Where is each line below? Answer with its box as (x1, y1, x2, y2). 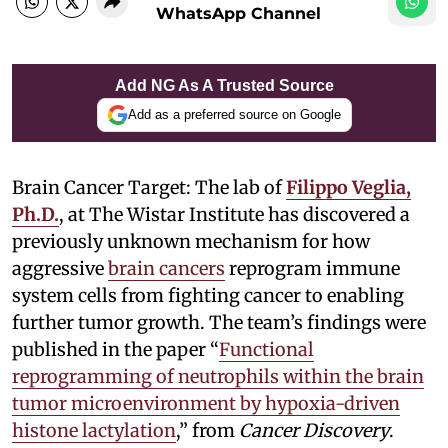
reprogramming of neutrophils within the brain (12, 364, 424, 388)
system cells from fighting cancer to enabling (12, 283, 404, 307)
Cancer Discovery (239, 418, 389, 442)
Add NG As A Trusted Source (114, 76, 334, 94)
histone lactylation (12, 418, 176, 442)
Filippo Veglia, (286, 175, 411, 199)
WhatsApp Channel (156, 3, 321, 23)
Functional (219, 337, 314, 361)
